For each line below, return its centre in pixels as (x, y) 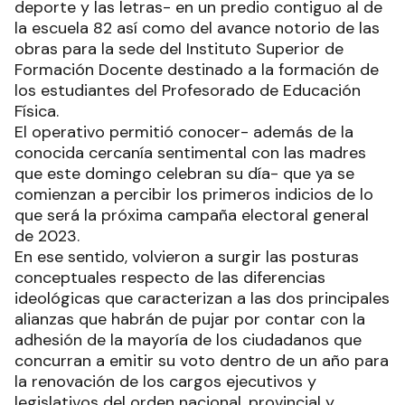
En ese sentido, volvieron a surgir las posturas (187, 256)
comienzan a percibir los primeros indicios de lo (194, 194)
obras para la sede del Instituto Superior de (179, 48)
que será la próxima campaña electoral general (192, 215)
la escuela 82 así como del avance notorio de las (197, 28)
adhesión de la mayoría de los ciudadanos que (188, 339)
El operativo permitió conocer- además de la (184, 132)
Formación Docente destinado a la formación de (197, 69)
